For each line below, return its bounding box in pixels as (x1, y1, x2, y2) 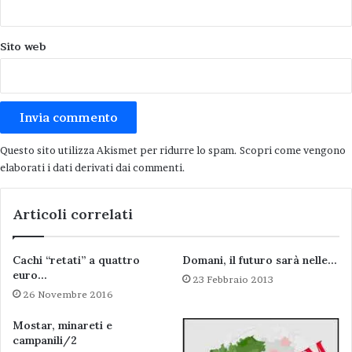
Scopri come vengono (240, 144, 346, 156)
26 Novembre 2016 (23, 288, 113, 300)
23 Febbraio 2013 (192, 273, 273, 285)
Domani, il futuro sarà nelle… (182, 253, 337, 267)
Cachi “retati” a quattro (13, 253, 140, 267)
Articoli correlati (13, 205, 133, 223)
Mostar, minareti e (13, 318, 112, 332)
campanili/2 (13, 333, 77, 347)
